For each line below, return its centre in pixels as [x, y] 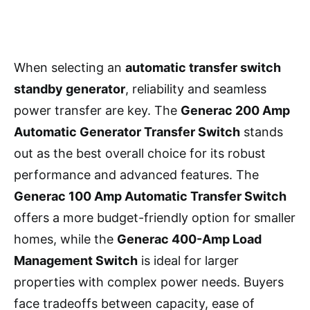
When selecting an [70, 67]
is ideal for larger [188, 260]
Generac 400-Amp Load [189, 239]
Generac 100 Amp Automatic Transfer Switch [150, 196]
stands [262, 131]
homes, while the [65, 239]
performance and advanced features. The [136, 174]
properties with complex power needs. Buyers [149, 282]
